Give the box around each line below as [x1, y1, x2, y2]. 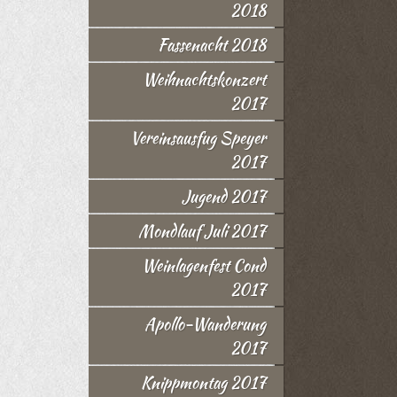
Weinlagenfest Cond [142, 253, 266, 277]
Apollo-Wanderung [144, 312, 266, 336]
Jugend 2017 [182, 184, 266, 208]
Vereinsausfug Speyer [130, 126, 266, 150]
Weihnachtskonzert [143, 67, 266, 91]
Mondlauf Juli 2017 [138, 219, 266, 243]
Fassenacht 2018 [158, 33, 266, 57]
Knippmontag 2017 [141, 370, 266, 394]
